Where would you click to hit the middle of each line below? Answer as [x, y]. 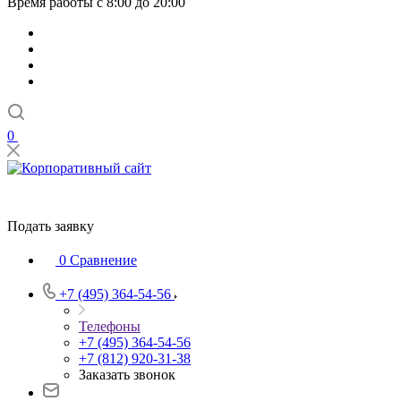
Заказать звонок [127, 375]
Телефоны [110, 326]
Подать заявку [51, 226]
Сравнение [103, 260]
